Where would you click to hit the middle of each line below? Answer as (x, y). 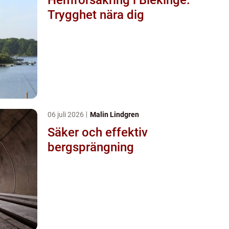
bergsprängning (91, 147)
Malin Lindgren (114, 114)
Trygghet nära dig (96, 15)
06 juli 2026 (66, 114)
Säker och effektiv (98, 132)
